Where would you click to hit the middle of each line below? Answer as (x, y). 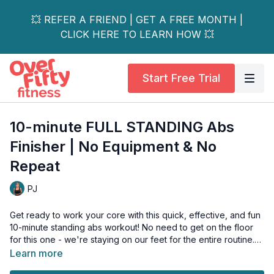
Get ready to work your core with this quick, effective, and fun (135, 215)
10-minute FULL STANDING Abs (122, 127)
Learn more (36, 253)
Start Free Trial (181, 78)
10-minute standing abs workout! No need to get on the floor (131, 227)
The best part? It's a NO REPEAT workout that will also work (129, 264)
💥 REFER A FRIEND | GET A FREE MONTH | (137, 20)
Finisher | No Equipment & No (113, 146)
